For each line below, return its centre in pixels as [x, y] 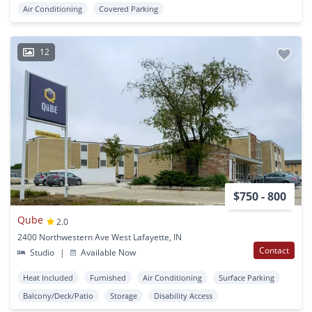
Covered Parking [128, 8]
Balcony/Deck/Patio [58, 295]
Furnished [108, 277]
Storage [124, 295]
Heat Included [48, 277]
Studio [42, 252]
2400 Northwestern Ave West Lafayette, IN [100, 237]
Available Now [108, 252]
